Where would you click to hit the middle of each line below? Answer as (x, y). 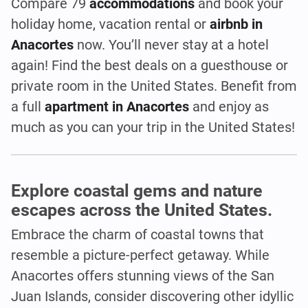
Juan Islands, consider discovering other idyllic (152, 296)
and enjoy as (231, 107)
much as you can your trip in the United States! (153, 128)
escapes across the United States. (142, 210)
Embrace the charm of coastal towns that (137, 234)
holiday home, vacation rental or (110, 24)
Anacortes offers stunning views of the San (143, 275)
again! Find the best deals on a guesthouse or (150, 66)
